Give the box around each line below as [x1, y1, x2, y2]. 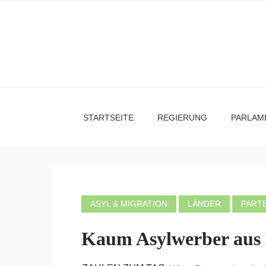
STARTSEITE [83, 113, 134, 122]
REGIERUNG [157, 113, 207, 122]
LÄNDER [188, 199, 221, 208]
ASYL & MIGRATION [90, 199, 167, 208]
